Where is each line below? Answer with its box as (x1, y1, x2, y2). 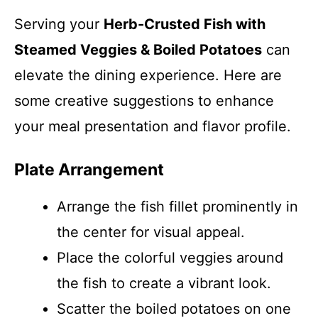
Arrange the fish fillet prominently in (57, 198, 298, 215)
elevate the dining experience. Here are (14, 67, 282, 84)
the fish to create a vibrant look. (57, 275, 271, 292)
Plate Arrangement (14, 160, 164, 180)
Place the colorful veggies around (57, 249, 283, 266)
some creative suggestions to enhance (14, 92, 274, 109)
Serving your (14, 16, 104, 33)
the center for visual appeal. (57, 224, 245, 241)
